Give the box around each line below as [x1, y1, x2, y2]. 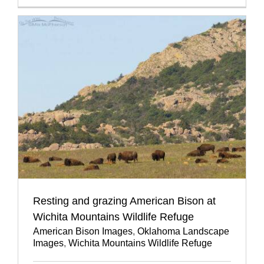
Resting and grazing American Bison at [33, 194, 216, 207]
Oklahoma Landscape [137, 226, 229, 236]
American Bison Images [33, 226, 133, 236]
